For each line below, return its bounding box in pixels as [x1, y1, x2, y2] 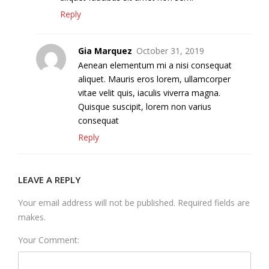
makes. [18, 211, 46, 223]
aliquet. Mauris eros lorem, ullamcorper [78, 73, 231, 85]
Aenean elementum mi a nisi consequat [78, 59, 232, 71]
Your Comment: [18, 234, 79, 246]
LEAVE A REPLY [18, 173, 80, 186]
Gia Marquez [78, 44, 132, 56]
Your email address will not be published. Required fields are [18, 196, 250, 208]
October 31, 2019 [136, 44, 204, 56]
